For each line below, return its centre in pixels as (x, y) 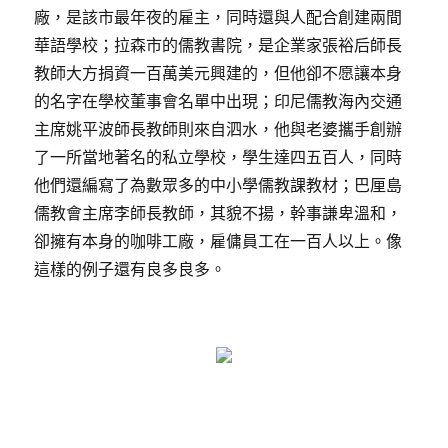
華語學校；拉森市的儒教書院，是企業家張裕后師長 (218, 45)
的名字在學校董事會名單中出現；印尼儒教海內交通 (218, 101)
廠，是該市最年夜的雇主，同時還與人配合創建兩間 (218, 17)
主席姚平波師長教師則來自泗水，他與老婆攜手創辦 (218, 129)
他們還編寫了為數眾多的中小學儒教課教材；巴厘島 (218, 185)
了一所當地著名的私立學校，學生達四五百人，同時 (218, 157)
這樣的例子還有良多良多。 (130, 269)
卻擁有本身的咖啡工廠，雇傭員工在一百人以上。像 (218, 241)
